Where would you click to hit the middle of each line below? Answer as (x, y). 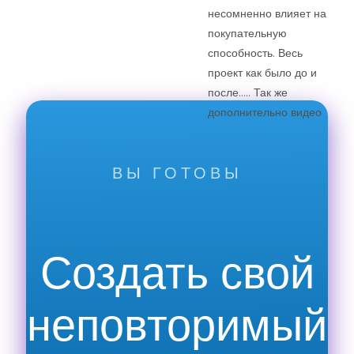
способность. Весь (256, 53)
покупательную (248, 34)
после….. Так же (248, 93)
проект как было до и (263, 73)
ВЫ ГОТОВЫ (177, 173)
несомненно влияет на (267, 14)
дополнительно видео (265, 113)
